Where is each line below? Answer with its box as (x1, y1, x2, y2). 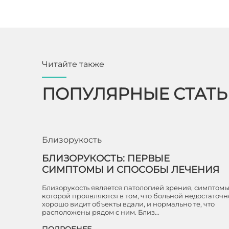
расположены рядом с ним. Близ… (42, 208, 159, 216)
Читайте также (42, 59, 104, 69)
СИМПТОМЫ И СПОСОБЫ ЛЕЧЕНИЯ (42, 164, 219, 175)
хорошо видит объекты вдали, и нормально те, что (42, 200, 215, 208)
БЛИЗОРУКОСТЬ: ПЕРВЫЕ (42, 153, 170, 164)
